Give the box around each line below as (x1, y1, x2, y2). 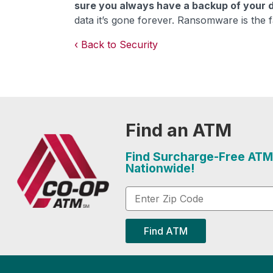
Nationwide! (125, 161, 194, 175)
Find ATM (143, 225, 188, 237)
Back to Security (81, 38, 158, 51)
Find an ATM (125, 119, 232, 141)
